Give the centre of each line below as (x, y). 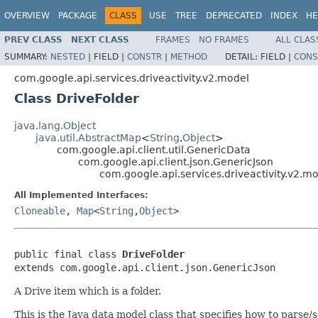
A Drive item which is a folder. (88, 291)
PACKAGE (78, 16)
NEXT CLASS (100, 39)
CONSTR (144, 56)
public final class (68, 254)
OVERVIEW (27, 16)
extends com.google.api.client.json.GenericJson (145, 267)
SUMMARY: (27, 56)
